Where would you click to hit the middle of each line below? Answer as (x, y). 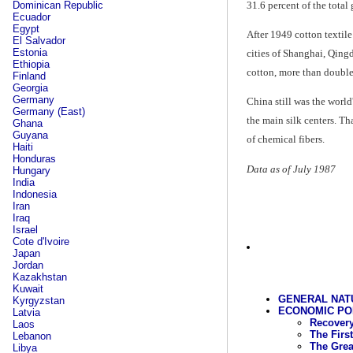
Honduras (34, 159)
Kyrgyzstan (39, 301)
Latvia (26, 312)
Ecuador (32, 17)
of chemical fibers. (285, 139)
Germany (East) (49, 111)
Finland (29, 76)
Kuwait (28, 289)
